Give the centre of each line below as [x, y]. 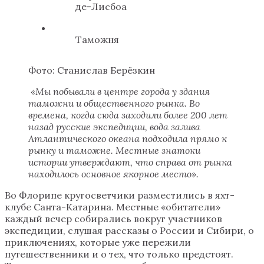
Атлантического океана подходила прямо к [128, 138]
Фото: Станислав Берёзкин [92, 70]
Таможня [97, 39]
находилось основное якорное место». [113, 174]
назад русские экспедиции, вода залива [114, 126]
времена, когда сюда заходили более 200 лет [128, 115]
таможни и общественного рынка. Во [114, 103]
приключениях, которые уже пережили [98, 242]
